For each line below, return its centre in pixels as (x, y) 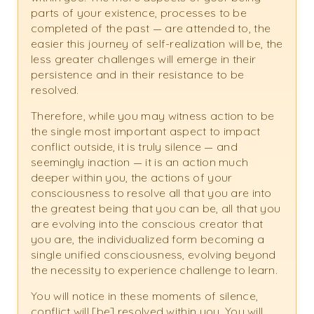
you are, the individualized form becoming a (148, 239)
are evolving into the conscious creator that (147, 224)
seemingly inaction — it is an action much (140, 162)
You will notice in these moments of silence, (145, 296)
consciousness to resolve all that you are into (151, 193)
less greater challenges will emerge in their (144, 59)
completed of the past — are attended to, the (151, 28)
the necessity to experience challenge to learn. (155, 270)
